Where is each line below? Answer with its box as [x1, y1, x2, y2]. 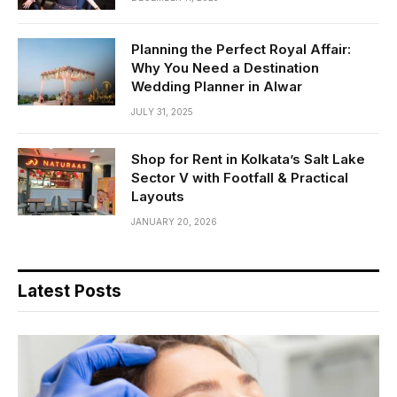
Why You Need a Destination [131, 58, 319, 76]
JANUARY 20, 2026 [131, 215, 217, 227]
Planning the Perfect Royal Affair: [131, 40, 351, 58]
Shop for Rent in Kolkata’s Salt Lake [131, 150, 365, 167]
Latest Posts [18, 280, 121, 301]
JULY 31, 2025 [131, 105, 193, 117]
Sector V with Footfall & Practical [131, 168, 348, 186]
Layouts [131, 187, 184, 205]
